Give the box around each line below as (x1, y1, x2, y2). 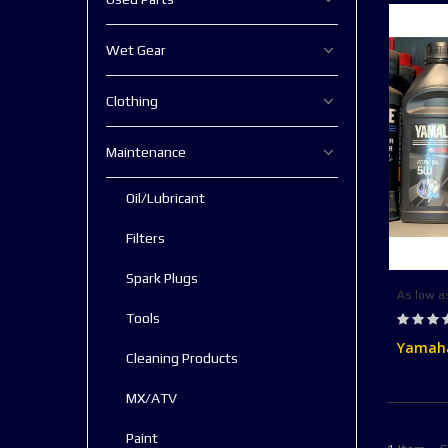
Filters (126, 229, 165, 246)
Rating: (396, 305, 437, 321)
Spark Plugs (126, 269, 198, 286)
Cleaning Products (126, 349, 238, 366)
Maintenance (106, 143, 186, 160)
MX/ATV (126, 389, 177, 406)
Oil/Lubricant (126, 189, 205, 206)
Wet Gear (106, 41, 166, 58)
